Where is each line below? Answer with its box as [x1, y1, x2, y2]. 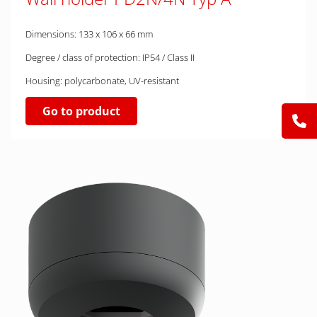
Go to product [42, 103, 120, 119]
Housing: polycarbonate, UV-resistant [25, 74, 179, 87]
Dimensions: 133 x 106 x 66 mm [25, 28, 153, 40]
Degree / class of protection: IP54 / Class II [25, 51, 195, 64]
